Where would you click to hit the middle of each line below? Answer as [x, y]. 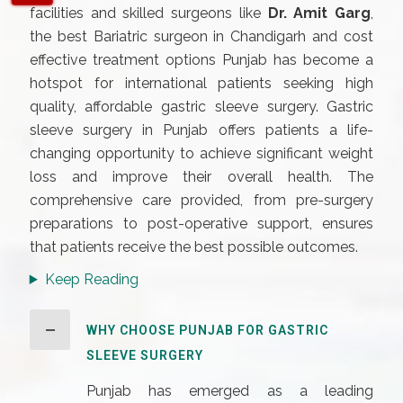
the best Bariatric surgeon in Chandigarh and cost [201, 36]
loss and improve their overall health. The [201, 177]
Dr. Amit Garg [319, 13]
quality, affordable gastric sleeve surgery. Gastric [201, 107]
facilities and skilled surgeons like [148, 13]
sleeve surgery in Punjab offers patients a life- [201, 130]
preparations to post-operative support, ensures [201, 224]
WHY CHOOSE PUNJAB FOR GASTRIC [207, 330]
